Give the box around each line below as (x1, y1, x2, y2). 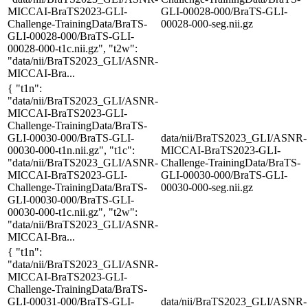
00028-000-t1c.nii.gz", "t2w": (8, 42, 137, 54)
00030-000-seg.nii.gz (161, 181, 253, 193)
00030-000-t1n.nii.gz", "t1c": (8, 144, 135, 156)
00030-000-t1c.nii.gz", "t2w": (8, 206, 137, 218)
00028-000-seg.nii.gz (161, 17, 253, 30)
